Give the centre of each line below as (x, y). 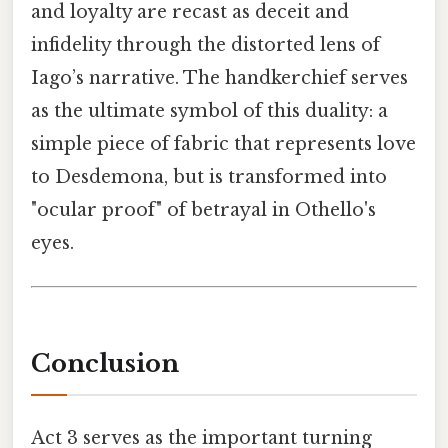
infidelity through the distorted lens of (205, 44)
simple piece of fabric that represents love (223, 143)
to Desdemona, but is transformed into (209, 176)
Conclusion (105, 363)
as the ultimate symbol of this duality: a (209, 110)
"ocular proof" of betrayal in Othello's (203, 209)
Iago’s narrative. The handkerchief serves (219, 77)
